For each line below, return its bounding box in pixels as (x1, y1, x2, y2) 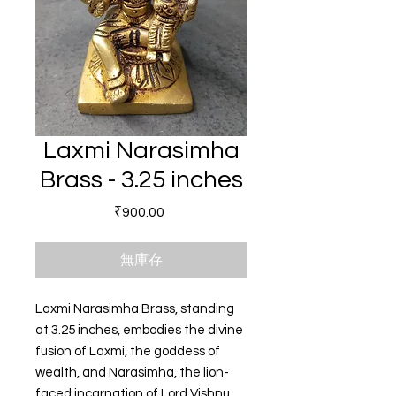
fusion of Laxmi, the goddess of (35, 345, 220, 358)
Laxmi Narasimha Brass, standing (35, 302, 234, 316)
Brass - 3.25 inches (40, 167, 243, 193)
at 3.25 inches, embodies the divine (35, 324, 243, 337)
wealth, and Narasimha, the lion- (35, 366, 229, 379)
